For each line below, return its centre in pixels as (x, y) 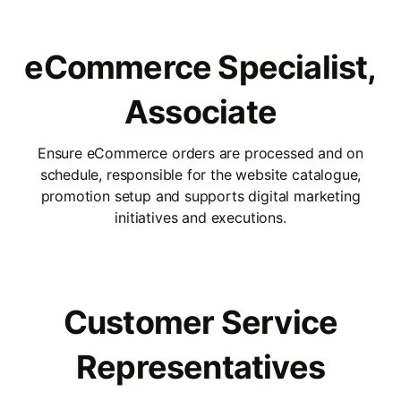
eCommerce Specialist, (200, 67)
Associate (200, 111)
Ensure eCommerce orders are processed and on (200, 153)
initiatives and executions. (200, 217)
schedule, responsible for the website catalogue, (200, 174)
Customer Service (200, 322)
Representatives (200, 367)
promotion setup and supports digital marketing (200, 196)
